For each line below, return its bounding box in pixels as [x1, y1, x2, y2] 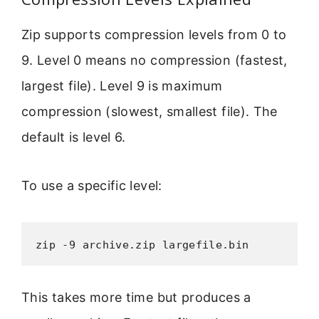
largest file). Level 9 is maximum [21, 78, 222, 94]
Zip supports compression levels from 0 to [21, 27, 287, 43]
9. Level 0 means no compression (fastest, [21, 53, 288, 68]
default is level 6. [21, 130, 126, 145]
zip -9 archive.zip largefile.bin [36, 238, 249, 251]
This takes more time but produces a [21, 289, 251, 305]
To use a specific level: [21, 178, 162, 194]
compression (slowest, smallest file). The [21, 104, 278, 120]
